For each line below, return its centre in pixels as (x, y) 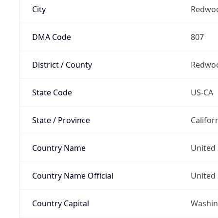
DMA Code (51, 37)
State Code (52, 92)
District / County (62, 64)
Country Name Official (73, 175)
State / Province (61, 120)
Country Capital (60, 203)
